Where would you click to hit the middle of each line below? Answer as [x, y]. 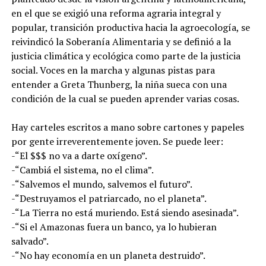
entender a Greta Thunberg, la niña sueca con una [119, 84]
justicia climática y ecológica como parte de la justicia [126, 56]
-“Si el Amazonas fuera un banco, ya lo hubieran [114, 227]
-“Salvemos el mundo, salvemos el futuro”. [102, 184]
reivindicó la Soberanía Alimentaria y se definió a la [121, 41]
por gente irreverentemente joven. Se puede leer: [117, 141]
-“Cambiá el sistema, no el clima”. [82, 170]
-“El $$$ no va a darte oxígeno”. [79, 155]
